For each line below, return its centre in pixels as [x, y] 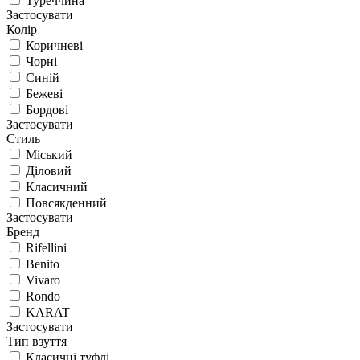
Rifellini [46, 247]
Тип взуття [37, 341]
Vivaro [43, 280]
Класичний [57, 186]
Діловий [49, 170]
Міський [49, 154]
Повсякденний [66, 202]
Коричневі [54, 45]
